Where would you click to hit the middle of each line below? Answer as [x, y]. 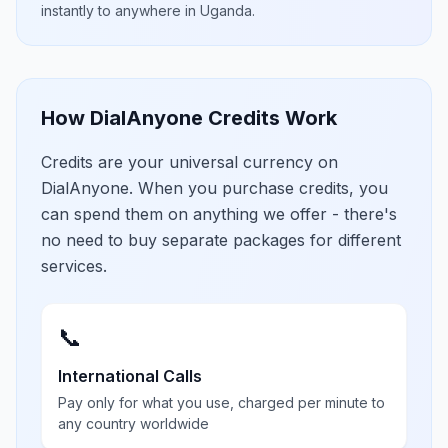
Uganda [226, 10]
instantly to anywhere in [120, 10]
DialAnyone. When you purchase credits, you [214, 188]
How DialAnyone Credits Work [189, 118]
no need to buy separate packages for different [221, 240]
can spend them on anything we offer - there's [219, 214]
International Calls [130, 376]
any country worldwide [133, 423]
